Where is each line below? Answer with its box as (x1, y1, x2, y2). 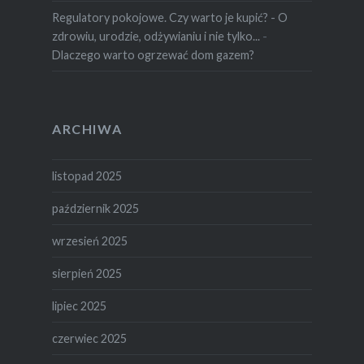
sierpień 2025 (51, 266, 122, 280)
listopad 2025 (51, 168, 122, 183)
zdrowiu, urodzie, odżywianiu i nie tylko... (51, 28, 260, 43)
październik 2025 (51, 201, 139, 215)
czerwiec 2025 (51, 331, 127, 345)
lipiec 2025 (51, 298, 106, 313)
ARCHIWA (51, 120, 123, 136)
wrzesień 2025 (51, 233, 128, 248)
